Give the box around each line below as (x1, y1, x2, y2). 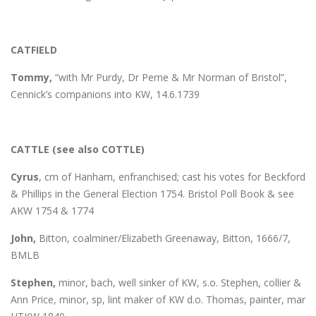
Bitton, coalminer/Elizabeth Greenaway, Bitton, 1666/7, (36, 231, 291, 245)
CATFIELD (11, 42, 57, 56)
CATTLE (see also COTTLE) (11, 142, 145, 156)
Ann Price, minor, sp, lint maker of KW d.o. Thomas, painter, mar (11, 292, 305, 306)
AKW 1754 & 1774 (11, 203, 94, 217)
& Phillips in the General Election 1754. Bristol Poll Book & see (11, 186, 294, 200)
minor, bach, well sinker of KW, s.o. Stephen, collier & (56, 275, 301, 289)
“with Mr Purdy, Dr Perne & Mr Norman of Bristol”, (52, 70, 287, 84)
